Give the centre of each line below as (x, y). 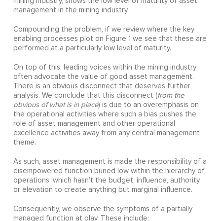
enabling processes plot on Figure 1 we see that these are (110, 39)
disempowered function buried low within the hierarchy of (109, 171)
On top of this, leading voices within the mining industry (105, 68)
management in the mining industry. (71, 10)
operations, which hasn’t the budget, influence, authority (106, 181)
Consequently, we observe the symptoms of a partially (103, 209)
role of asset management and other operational (94, 124)
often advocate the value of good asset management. (103, 77)
